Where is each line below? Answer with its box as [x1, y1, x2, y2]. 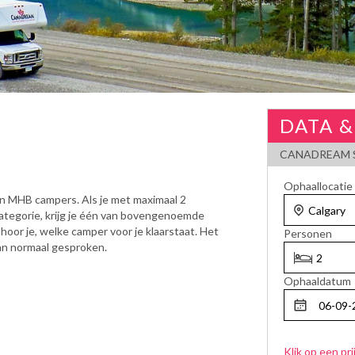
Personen [283, 227, 332, 240]
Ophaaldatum [283, 274, 351, 288]
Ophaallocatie [283, 179, 353, 193]
